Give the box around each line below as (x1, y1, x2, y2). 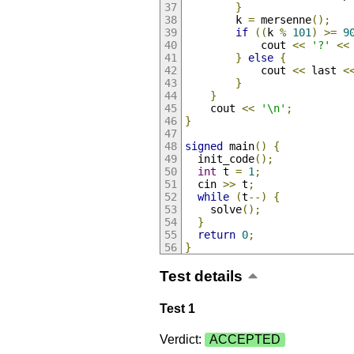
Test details (159, 267, 243, 284)
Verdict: (159, 333, 205, 347)
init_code (184, 153, 254, 166)
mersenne (254, 13, 311, 27)
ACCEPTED (209, 333, 281, 347)
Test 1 (159, 301, 195, 315)
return (197, 228, 235, 242)
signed (184, 140, 223, 153)
